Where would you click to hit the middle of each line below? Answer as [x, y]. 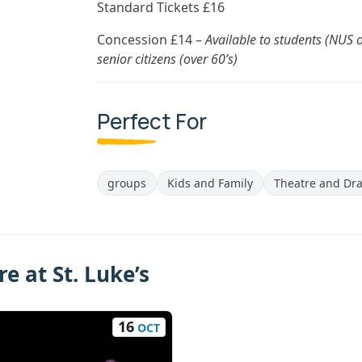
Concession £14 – [151, 40]
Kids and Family [210, 183]
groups [127, 183]
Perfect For [152, 121]
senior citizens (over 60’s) [167, 59]
